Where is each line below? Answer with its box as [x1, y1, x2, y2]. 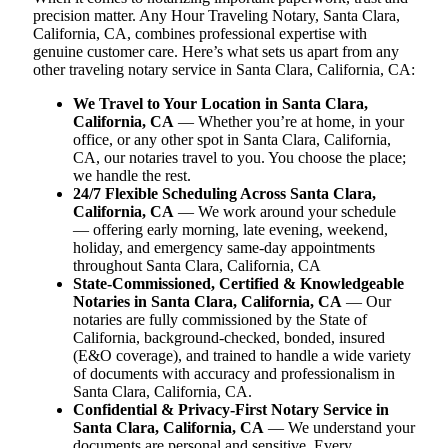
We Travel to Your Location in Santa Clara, [73, 94, 368, 112]
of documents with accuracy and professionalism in [73, 364, 395, 382]
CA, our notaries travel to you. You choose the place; [73, 148, 406, 166]
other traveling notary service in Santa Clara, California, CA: [33, 60, 415, 78]
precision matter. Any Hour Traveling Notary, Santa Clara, [33, 6, 400, 24]
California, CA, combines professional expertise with [33, 24, 367, 42]
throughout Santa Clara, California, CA [73, 256, 321, 274]
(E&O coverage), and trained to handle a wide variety [73, 346, 411, 364]
